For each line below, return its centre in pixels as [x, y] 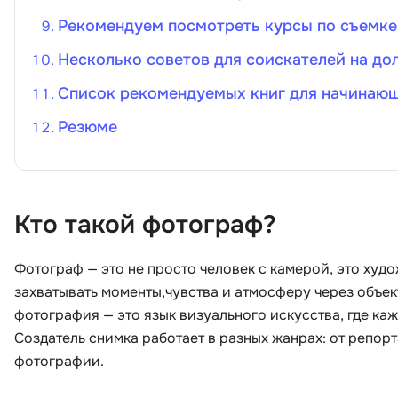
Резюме [88, 127]
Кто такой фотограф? [145, 225]
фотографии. [59, 361]
